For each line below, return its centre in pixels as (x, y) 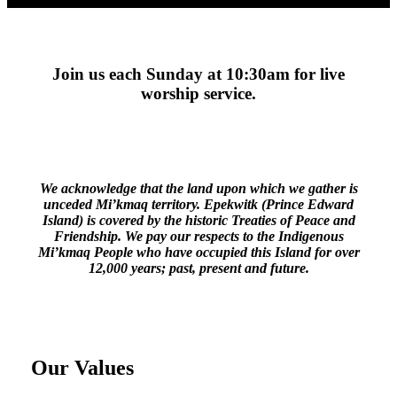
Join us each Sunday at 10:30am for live (198, 74)
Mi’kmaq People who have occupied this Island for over (198, 253)
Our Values (82, 367)
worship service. (198, 94)
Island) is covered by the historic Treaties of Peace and (198, 221)
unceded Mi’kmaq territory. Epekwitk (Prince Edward (198, 205)
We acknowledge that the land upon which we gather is (198, 189)
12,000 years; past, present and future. (198, 269)
